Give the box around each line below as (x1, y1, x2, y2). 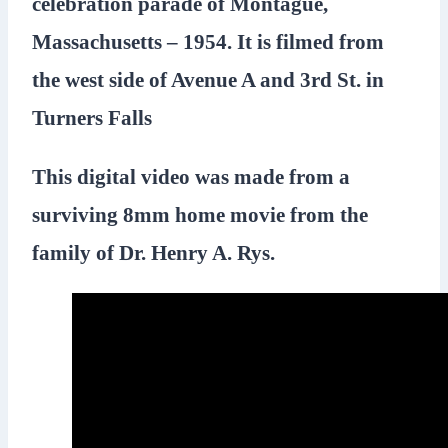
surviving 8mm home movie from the (32, 203, 368, 227)
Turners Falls (32, 105, 152, 130)
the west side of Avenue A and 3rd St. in (32, 67, 384, 92)
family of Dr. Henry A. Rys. (32, 241, 275, 265)
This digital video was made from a (32, 165, 350, 189)
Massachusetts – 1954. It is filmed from (32, 29, 384, 54)
